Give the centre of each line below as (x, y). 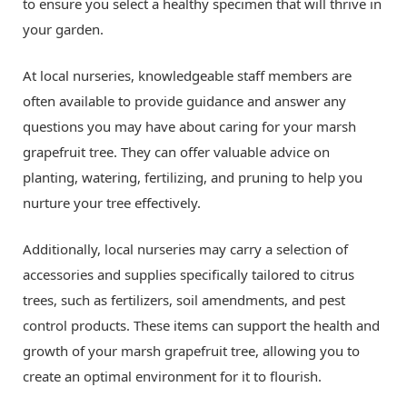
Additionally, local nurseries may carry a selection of (185, 248)
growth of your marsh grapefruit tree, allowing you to (191, 350)
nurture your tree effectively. (112, 202)
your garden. (63, 29)
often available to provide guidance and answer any (184, 100)
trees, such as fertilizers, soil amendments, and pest (184, 299)
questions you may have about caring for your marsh (189, 126)
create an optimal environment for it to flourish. (172, 376)
